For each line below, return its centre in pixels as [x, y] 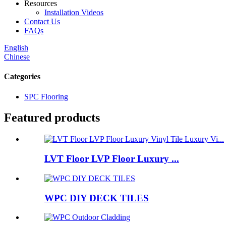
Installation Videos [74, 12]
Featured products [52, 118]
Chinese [17, 57]
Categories [22, 77]
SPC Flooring [46, 96]
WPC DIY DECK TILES [97, 198]
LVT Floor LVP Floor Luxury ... [112, 159]
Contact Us [42, 21]
